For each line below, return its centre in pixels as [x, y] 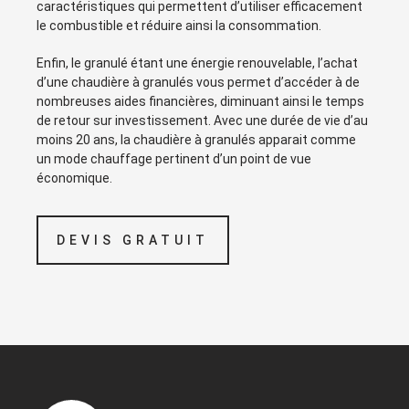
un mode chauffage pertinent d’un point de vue [174, 159]
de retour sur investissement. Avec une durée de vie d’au [202, 121]
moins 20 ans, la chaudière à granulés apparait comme [196, 140]
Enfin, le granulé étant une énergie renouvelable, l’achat [197, 63]
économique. [74, 178]
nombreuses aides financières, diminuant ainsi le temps [200, 102]
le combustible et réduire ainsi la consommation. [179, 26]
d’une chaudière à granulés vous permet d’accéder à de [198, 83]
